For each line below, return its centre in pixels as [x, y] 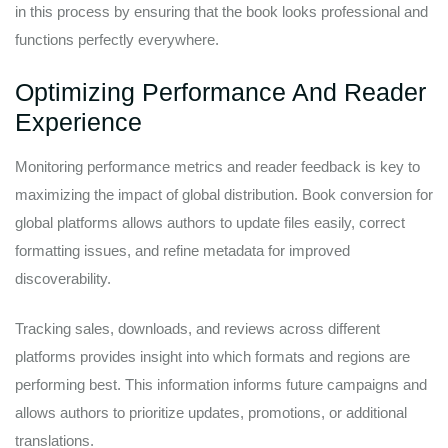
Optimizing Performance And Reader [220, 91]
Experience [78, 121]
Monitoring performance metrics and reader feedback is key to [217, 166]
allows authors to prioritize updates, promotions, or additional [211, 413]
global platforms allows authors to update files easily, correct [210, 222]
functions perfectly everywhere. [117, 40]
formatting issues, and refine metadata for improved [182, 250]
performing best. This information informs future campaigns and [221, 385]
